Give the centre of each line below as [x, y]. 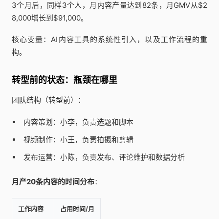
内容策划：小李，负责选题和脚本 [78, 122]
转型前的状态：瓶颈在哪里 [65, 80]
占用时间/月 [77, 208]
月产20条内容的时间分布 [53, 182]
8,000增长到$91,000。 [50, 18]
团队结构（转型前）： [48, 100]
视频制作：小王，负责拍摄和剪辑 [78, 140]
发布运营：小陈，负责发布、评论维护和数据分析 [104, 157]
